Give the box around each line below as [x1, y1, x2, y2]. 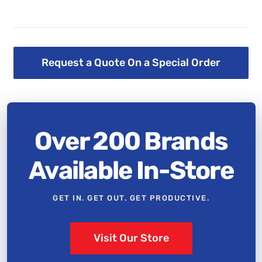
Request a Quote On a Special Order [42, 56, 220, 70]
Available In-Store [28, 156, 234, 186]
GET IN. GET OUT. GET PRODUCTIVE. [53, 194, 209, 203]
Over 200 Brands [34, 126, 228, 157]
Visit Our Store [93, 232, 169, 245]
